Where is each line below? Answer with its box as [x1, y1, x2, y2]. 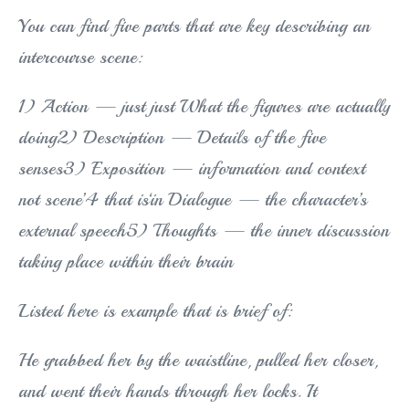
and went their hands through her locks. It [18, 380, 317, 404]
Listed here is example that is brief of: [18, 299, 292, 323]
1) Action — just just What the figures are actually [18, 95, 390, 119]
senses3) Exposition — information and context [18, 157, 365, 181]
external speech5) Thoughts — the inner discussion [18, 219, 389, 243]
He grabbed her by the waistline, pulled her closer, [18, 349, 378, 372]
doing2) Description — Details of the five [18, 126, 326, 150]
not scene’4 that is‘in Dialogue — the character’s [18, 188, 367, 212]
